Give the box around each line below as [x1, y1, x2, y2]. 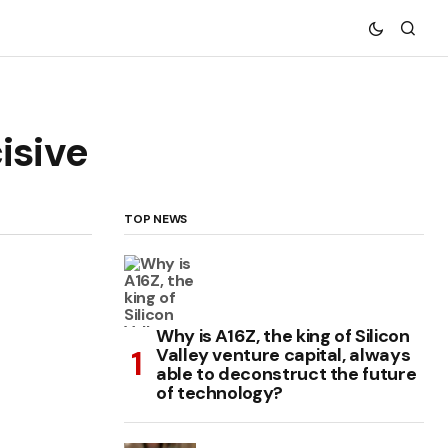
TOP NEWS [124, 210, 188, 227]
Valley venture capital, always [156, 342, 411, 367]
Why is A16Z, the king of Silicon [156, 323, 410, 348]
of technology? [156, 380, 283, 405]
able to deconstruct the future [156, 361, 417, 386]
